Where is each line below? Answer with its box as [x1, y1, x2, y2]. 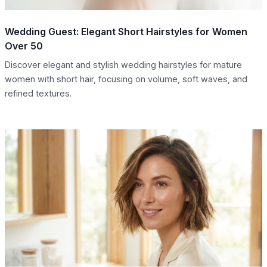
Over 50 [5, 40, 43, 52]
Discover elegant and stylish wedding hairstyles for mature [5, 60, 242, 70]
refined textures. [5, 88, 72, 99]
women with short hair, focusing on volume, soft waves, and [5, 74, 247, 85]
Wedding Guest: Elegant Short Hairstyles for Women [5, 26, 247, 38]
